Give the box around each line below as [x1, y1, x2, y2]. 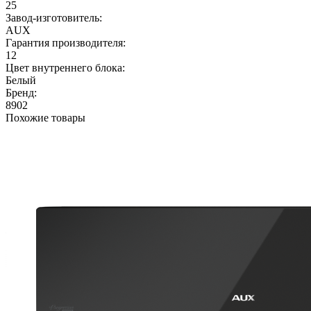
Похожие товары [6, 111, 85, 124]
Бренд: [6, 86, 37, 99]
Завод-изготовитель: [6, 11, 102, 24]
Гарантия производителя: [6, 36, 126, 49]
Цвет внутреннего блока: [6, 61, 125, 74]
